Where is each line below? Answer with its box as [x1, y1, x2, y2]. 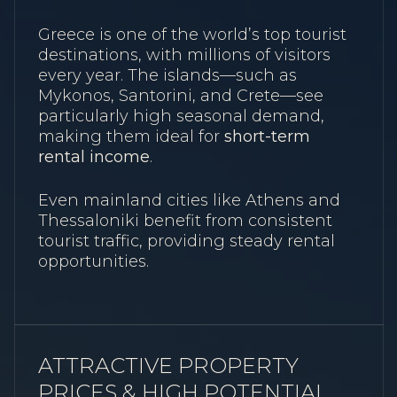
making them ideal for [38, 126, 224, 146]
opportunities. [38, 252, 149, 272]
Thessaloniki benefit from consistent [38, 211, 332, 231]
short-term [224, 126, 310, 146]
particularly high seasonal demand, [38, 105, 324, 126]
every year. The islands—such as [38, 65, 297, 85]
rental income [38, 146, 150, 167]
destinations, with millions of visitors [38, 44, 331, 65]
